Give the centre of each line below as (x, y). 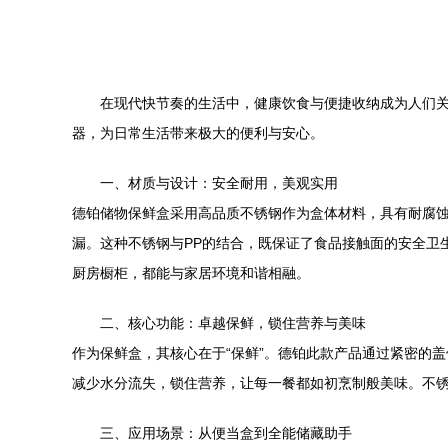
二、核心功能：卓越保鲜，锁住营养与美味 (233, 323)
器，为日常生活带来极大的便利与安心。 (198, 133)
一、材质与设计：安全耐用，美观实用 (219, 183)
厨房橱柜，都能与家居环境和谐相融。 (191, 273)
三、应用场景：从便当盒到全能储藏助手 (226, 433)
